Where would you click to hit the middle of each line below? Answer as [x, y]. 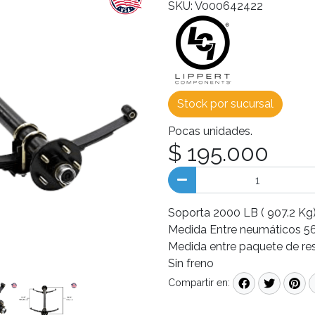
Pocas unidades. [210, 131]
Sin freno [192, 263]
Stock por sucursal [225, 104]
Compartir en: [199, 283]
